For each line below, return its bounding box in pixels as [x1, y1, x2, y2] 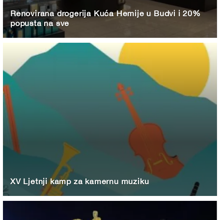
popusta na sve [10, 19, 70, 28]
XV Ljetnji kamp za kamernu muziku [10, 177, 149, 186]
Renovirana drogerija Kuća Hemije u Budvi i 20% [10, 9, 201, 18]
